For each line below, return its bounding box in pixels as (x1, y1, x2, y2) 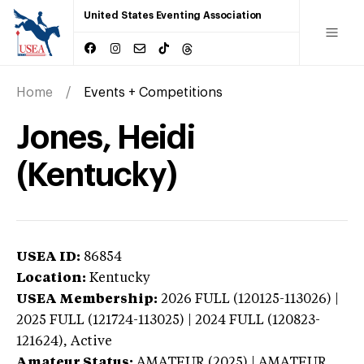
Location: (16, 271, 86, 285)
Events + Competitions (84, 85, 223, 99)
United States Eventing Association (84, 11, 262, 20)
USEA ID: (16, 250, 80, 264)
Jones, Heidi (16, 121, 196, 154)
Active (71, 335, 112, 349)
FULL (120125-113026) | (195, 292, 339, 306)
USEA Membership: (16, 292, 158, 306)
